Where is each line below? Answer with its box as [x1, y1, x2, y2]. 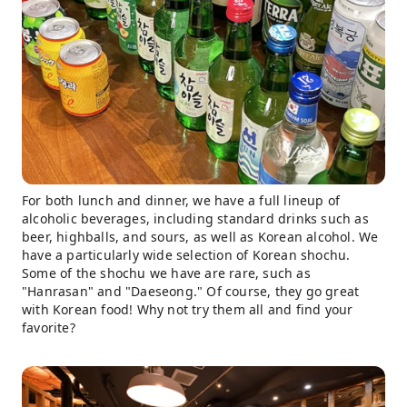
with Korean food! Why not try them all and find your [22, 300, 353, 318]
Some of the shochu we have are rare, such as [22, 263, 311, 282]
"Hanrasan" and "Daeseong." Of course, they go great [22, 282, 360, 300]
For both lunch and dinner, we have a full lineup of [22, 191, 341, 209]
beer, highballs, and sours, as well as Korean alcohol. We [22, 227, 379, 245]
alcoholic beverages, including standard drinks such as [22, 209, 369, 227]
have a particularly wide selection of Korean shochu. [22, 245, 351, 263]
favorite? [22, 318, 75, 336]
